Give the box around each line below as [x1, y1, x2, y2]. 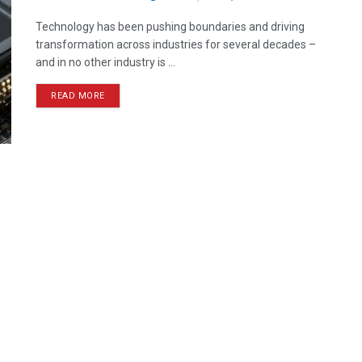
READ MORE [51, 90, 105, 101]
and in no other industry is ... [36, 56, 175, 69]
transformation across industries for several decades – [36, 38, 316, 51]
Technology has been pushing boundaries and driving [36, 20, 305, 33]
